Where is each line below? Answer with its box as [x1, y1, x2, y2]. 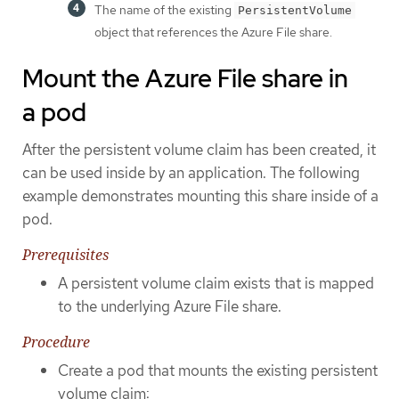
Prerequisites [22, 244, 109, 265]
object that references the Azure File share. [94, 24, 332, 41]
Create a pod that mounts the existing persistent [58, 361, 378, 381]
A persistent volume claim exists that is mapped [58, 273, 374, 293]
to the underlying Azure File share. [58, 296, 281, 316]
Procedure [22, 332, 90, 353]
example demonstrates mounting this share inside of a [22, 186, 379, 207]
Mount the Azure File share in [22, 61, 348, 96]
